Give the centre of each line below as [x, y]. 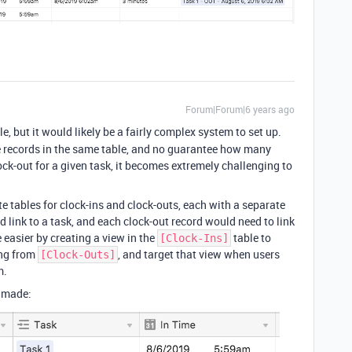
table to [251, 238]
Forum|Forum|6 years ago [240, 110]
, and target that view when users [199, 255]
